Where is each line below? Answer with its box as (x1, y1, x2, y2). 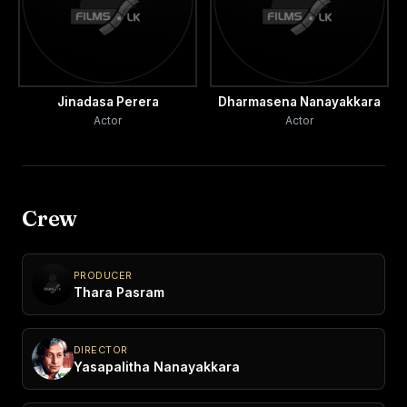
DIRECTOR (74, 342, 128, 356)
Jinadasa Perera (56, 94, 159, 109)
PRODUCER (74, 268, 133, 282)
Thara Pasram (74, 283, 164, 300)
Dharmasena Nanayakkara (218, 94, 381, 109)
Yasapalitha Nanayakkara (74, 358, 240, 374)
